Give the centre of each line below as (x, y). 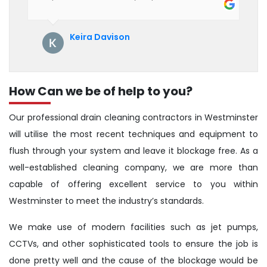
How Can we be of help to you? (101, 91)
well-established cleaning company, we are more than (133, 168)
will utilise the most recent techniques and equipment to (133, 134)
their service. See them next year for (128, 12)
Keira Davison (100, 37)
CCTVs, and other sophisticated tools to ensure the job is (133, 244)
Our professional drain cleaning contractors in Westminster (133, 118)
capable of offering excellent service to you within (133, 184)
